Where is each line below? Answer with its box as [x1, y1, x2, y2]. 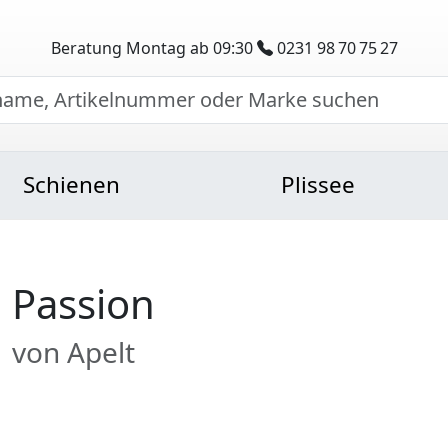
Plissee [281, 169, 355, 200]
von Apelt [12, 333, 135, 371]
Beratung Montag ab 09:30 [50, 36, 257, 59]
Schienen [23, 169, 120, 200]
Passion [12, 276, 155, 331]
